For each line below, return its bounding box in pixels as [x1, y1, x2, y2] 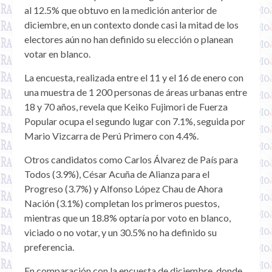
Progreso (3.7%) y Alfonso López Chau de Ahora [24, 183, 223, 195]
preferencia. [24, 241, 74, 253]
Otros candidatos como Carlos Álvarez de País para [24, 154, 238, 166]
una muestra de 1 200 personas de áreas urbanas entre [24, 86, 247, 98]
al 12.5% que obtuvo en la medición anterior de [24, 4, 217, 16]
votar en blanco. [24, 48, 90, 60]
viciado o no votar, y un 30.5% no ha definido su [24, 226, 217, 239]
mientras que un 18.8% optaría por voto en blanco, [24, 212, 231, 224]
